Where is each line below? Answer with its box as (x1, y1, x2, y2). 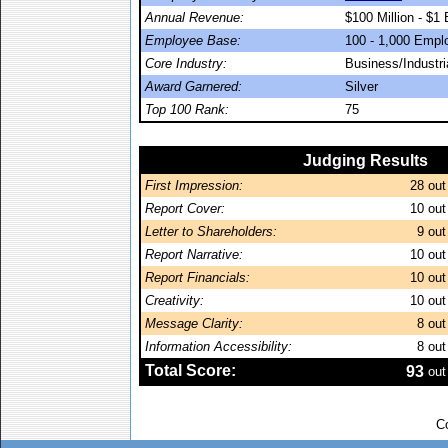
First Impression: (145, 178, 243, 193)
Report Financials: (145, 270, 250, 285)
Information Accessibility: (145, 339, 292, 354)
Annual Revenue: (145, 10, 244, 25)
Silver (345, 79, 378, 94)
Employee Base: (145, 33, 241, 48)
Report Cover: (145, 201, 225, 216)
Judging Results (302, 152, 428, 169)
